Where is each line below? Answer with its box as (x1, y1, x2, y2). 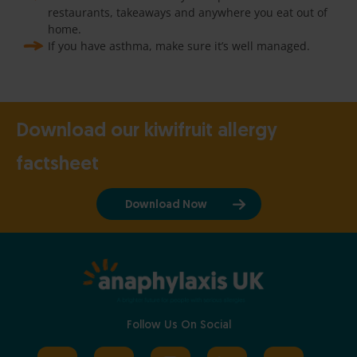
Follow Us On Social (126, 319, 231, 331)
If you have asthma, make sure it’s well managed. (48, 37, 310, 53)
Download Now (124, 198, 207, 211)
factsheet (16, 155, 99, 175)
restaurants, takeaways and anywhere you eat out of (48, 4, 328, 20)
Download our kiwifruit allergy (16, 121, 277, 141)
